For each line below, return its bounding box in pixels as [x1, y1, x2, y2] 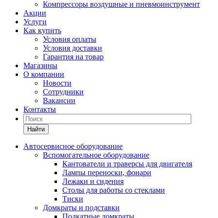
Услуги [23, 18, 47, 26]
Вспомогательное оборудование [43, 151, 149, 159]
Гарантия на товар [43, 53, 104, 61]
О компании [23, 70, 64, 78]
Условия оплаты [43, 35, 96, 43]
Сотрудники [43, 88, 84, 96]
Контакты [23, 105, 56, 113]
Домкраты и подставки [43, 203, 120, 212]
